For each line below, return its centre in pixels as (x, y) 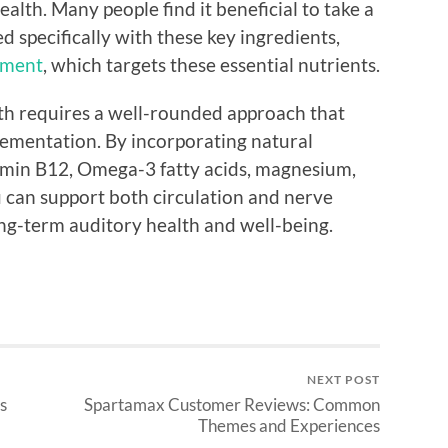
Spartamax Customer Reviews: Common (232, 405)
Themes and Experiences (289, 426)
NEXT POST (343, 380)
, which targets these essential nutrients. (211, 64)
